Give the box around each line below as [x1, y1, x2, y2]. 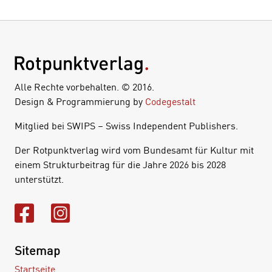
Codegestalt [145, 95, 195, 108]
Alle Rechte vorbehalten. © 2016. [15, 81, 154, 93]
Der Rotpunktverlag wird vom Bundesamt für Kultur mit [15, 144, 254, 157]
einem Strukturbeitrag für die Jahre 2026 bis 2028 [15, 158, 226, 171]
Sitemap [15, 243, 60, 258]
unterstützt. [15, 173, 64, 186]
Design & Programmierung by [15, 95, 145, 108]
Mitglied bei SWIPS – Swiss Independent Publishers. [15, 120, 238, 132]
